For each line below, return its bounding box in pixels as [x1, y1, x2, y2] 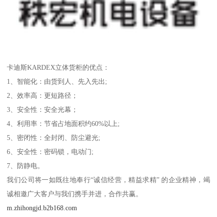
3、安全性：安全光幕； [7, 105, 78, 113]
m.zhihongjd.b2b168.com [7, 203, 77, 212]
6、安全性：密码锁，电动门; [7, 147, 94, 155]
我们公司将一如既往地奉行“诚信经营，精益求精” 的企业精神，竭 [7, 175, 210, 184]
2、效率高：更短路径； [7, 91, 78, 99]
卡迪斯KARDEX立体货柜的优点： [7, 63, 110, 71]
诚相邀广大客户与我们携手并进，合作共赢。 [7, 189, 143, 198]
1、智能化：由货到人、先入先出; [7, 77, 108, 85]
